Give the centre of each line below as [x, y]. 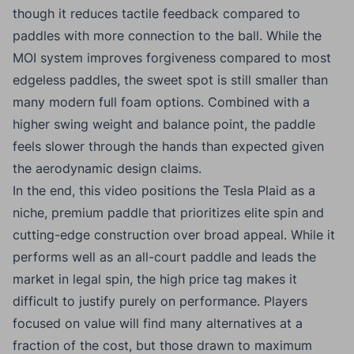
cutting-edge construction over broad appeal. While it [174, 234]
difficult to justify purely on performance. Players [160, 301]
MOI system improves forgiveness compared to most [172, 57]
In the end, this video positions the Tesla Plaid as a [164, 190]
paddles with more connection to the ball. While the [167, 35]
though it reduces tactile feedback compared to [156, 13]
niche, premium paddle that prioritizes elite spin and [168, 212]
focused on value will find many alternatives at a [158, 323]
